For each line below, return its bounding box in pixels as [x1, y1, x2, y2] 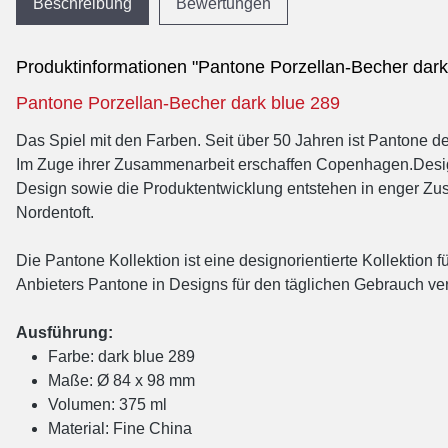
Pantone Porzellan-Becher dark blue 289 [16, 93, 340, 113]
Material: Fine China [48, 420, 192, 437]
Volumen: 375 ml [48, 396, 167, 413]
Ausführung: [16, 324, 113, 341]
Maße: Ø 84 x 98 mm [48, 372, 195, 389]
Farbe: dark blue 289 [48, 348, 195, 365]
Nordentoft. [16, 204, 94, 221]
